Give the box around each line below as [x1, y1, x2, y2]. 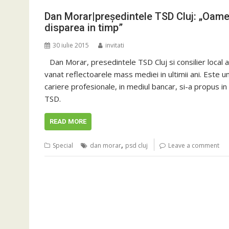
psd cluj [125, 141, 148, 150]
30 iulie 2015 [53, 41, 89, 50]
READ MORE [50, 118, 86, 125]
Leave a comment [168, 141, 219, 150]
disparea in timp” [44, 21, 123, 34]
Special [53, 141, 73, 150]
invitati [105, 41, 124, 50]
